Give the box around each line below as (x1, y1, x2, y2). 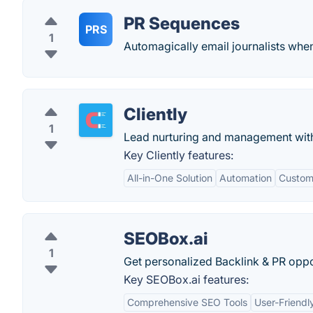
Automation (219, 172, 272, 184)
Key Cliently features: (124, 148, 233, 162)
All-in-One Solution (127, 172, 212, 184)
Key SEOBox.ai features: (124, 272, 249, 286)
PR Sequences (124, 13, 240, 34)
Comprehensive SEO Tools (127, 296, 247, 308)
